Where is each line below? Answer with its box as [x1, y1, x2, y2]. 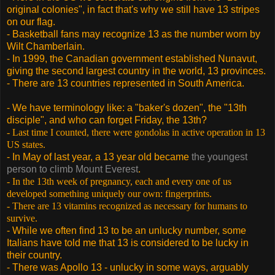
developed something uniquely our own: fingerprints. [7, 188, 212, 199]
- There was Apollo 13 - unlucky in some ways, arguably [7, 261, 249, 273]
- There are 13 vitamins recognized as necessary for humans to [7, 200, 247, 211]
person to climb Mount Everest [7, 163, 138, 174]
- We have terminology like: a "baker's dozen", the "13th [7, 102, 247, 113]
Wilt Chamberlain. [7, 41, 85, 52]
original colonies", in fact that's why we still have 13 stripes [7, 4, 260, 15]
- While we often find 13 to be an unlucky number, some [7, 225, 246, 236]
